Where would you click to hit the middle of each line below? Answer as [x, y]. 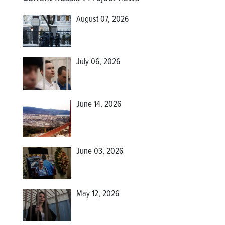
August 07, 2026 [103, 20]
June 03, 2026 [100, 151]
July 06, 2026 [98, 63]
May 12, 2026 [98, 194]
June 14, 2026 [99, 105]
